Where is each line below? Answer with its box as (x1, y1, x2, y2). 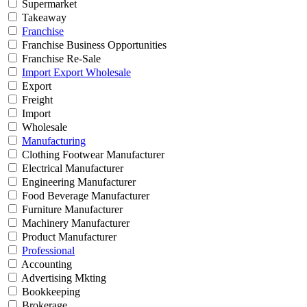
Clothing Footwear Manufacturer (19, 149, 164, 161)
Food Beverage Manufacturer (19, 190, 149, 202)
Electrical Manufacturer (19, 162, 123, 175)
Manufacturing (22, 135, 86, 147)
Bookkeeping (19, 286, 80, 298)
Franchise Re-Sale (19, 53, 101, 65)
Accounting (19, 258, 72, 271)
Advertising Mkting (19, 272, 106, 284)
